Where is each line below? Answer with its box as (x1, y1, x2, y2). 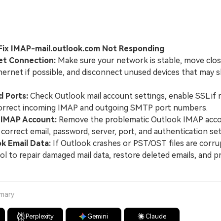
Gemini (87, 213, 109, 220)
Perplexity (25, 213, 54, 220)
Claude (146, 213, 167, 220)
